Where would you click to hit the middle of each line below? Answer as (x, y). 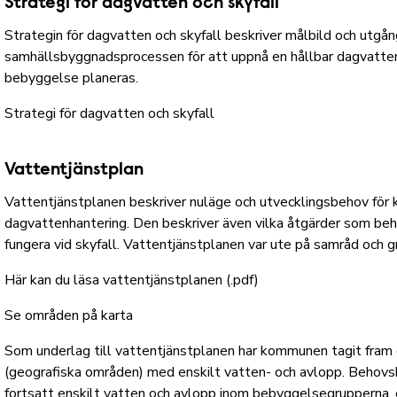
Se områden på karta (69, 315)
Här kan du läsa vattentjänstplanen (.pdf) (134, 280)
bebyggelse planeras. (75, 78)
